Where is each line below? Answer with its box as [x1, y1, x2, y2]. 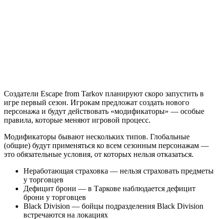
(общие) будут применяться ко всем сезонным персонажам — [4, 141, 209, 150]
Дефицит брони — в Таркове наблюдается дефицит [23, 184, 196, 193]
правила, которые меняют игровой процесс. [4, 115, 151, 124]
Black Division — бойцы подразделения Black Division [23, 201, 203, 210]
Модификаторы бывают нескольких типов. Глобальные [4, 132, 190, 141]
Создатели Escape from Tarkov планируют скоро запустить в [4, 89, 204, 98]
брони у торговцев [23, 193, 86, 201]
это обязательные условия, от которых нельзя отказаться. [4, 150, 194, 158]
